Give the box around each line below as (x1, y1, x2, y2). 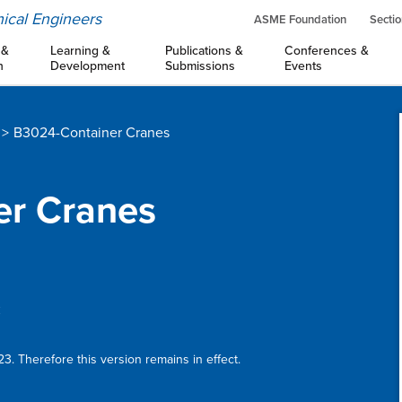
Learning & (49, 43, 110, 58)
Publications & (165, 43, 244, 58)
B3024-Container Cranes (13, 124, 170, 142)
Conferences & (284, 43, 369, 58)
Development (49, 58, 125, 74)
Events (284, 58, 322, 74)
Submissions (165, 58, 236, 74)
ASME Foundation (254, 13, 346, 27)
